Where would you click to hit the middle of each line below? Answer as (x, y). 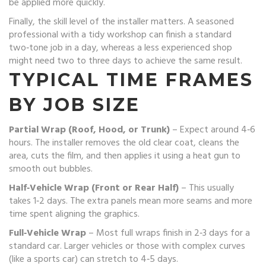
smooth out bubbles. (51, 169)
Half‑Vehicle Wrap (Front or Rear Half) (94, 188)
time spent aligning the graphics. (74, 214)
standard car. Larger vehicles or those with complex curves (127, 246)
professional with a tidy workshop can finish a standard (120, 35)
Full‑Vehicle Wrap (47, 233)
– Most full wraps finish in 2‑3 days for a (168, 233)
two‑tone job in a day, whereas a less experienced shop (121, 48)
